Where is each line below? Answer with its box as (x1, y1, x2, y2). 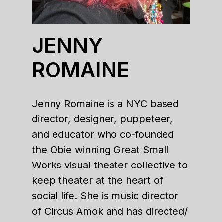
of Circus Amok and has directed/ (32, 205, 188, 217)
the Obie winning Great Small (32, 144, 168, 156)
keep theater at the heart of (32, 174, 163, 186)
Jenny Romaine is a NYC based (32, 98, 179, 110)
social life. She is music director (32, 190, 178, 202)
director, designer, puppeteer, (32, 113, 173, 125)
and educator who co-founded (32, 128, 174, 140)
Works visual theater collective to (32, 159, 188, 171)
